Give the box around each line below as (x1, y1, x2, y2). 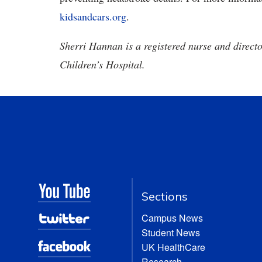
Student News (142, 226, 201, 239)
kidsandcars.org (60, 9, 126, 23)
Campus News (142, 211, 204, 225)
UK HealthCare (142, 240, 206, 254)
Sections (142, 189, 188, 204)
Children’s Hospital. (60, 57, 145, 71)
